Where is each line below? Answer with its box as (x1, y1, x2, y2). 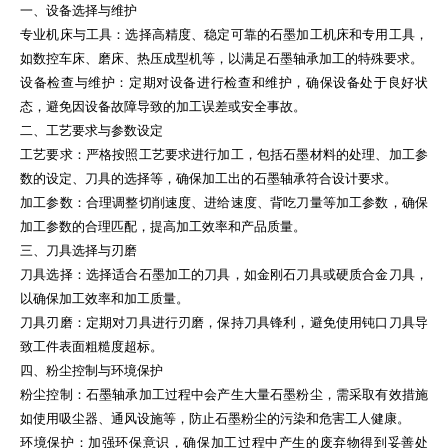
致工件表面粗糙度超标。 (20, 339, 164, 355)
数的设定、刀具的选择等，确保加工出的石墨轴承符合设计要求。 (20, 171, 398, 187)
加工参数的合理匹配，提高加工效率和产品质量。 (20, 219, 307, 235)
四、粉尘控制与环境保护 (20, 363, 164, 379)
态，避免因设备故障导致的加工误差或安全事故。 (20, 99, 307, 115)
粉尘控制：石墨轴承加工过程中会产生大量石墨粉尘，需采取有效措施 (20, 387, 428, 403)
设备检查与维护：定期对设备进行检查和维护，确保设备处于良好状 (20, 75, 428, 91)
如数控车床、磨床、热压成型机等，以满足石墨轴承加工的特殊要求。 (20, 51, 424, 67)
